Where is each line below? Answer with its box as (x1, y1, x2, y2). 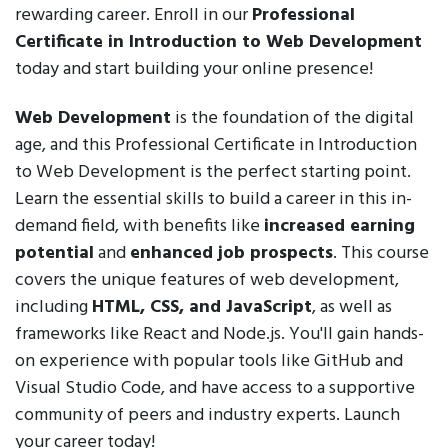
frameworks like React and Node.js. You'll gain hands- (15, 320, 424, 349)
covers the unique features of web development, (15, 266, 399, 295)
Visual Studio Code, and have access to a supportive (15, 374, 415, 403)
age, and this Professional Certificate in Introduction (15, 131, 417, 160)
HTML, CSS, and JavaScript (92, 293, 312, 322)
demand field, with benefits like (15, 212, 264, 241)
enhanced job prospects (130, 239, 333, 268)
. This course (333, 239, 429, 268)
